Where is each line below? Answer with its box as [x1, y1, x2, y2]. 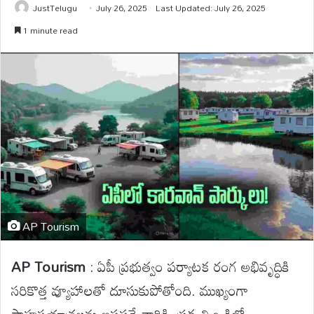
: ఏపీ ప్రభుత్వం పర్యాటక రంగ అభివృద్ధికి [86, 252, 289, 281]
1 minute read [21, 21, 78, 39]
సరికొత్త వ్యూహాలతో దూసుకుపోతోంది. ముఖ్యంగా [11, 276, 248, 305]
